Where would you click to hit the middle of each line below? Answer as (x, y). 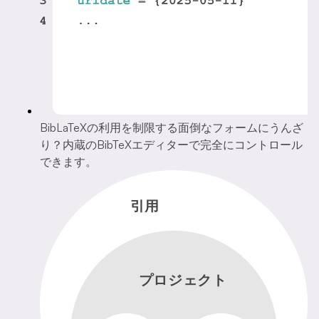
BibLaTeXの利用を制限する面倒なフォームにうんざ (172, 128)
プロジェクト (183, 281)
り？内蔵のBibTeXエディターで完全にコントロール (171, 145)
